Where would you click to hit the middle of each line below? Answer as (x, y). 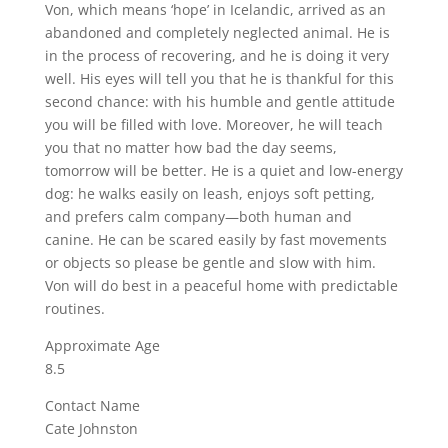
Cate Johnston (91, 428)
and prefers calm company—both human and (198, 216)
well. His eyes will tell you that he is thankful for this (219, 78)
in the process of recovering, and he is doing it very (216, 55)
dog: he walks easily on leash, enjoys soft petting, (209, 193)
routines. (74, 308)
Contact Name (92, 405)
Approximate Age (102, 345)
